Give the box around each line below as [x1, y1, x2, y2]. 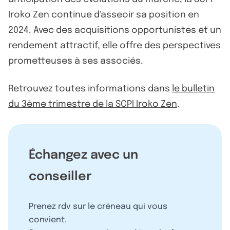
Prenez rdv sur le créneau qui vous [29, 202, 167, 211]
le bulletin [172, 84, 215, 93]
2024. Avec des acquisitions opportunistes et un [8, 25, 221, 35]
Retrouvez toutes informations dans [8, 84, 172, 93]
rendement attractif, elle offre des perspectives [8, 41, 221, 50]
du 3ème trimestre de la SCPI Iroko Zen [8, 99, 177, 109]
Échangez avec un [29, 148, 138, 162]
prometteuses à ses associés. [8, 56, 143, 66]
